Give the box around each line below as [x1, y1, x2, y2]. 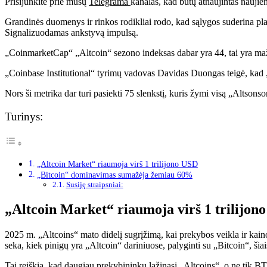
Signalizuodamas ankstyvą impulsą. [5, 27, 138, 38]
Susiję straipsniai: [66, 180, 123, 190]
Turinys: [5, 110, 43, 123]
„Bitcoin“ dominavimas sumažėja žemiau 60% [36, 170, 193, 180]
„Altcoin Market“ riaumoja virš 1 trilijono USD [36, 159, 198, 169]
